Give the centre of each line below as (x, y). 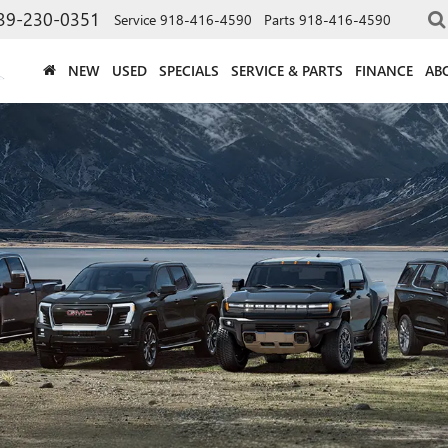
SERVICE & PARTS (287, 70)
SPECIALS (189, 70)
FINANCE (384, 70)
